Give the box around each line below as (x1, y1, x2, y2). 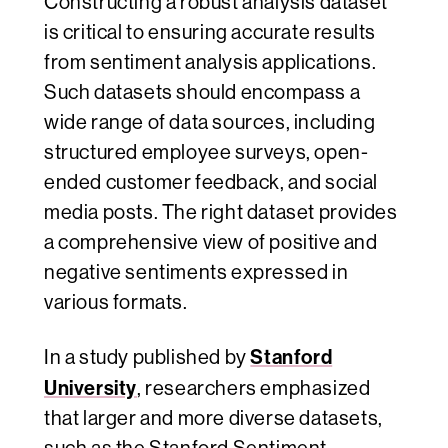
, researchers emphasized (137, 377, 371, 401)
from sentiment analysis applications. (44, 51, 377, 75)
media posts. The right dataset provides (44, 201, 398, 225)
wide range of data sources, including (44, 111, 376, 135)
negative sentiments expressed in (44, 261, 349, 285)
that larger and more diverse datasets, (44, 407, 383, 431)
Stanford (250, 345, 333, 370)
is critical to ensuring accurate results (44, 21, 377, 45)
